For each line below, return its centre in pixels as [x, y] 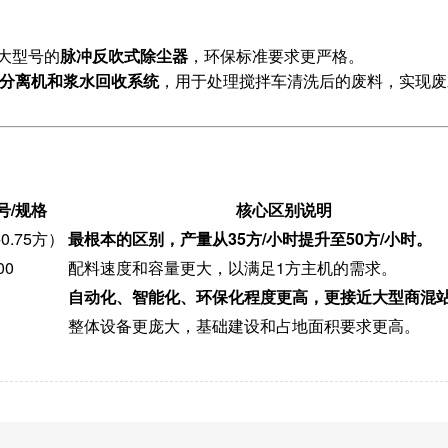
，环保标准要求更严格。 [276, 55]
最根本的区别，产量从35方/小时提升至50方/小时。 [250, 238]
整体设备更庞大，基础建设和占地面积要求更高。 [244, 325]
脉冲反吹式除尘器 [124, 55]
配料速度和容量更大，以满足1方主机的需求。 [232, 267]
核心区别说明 [284, 209]
